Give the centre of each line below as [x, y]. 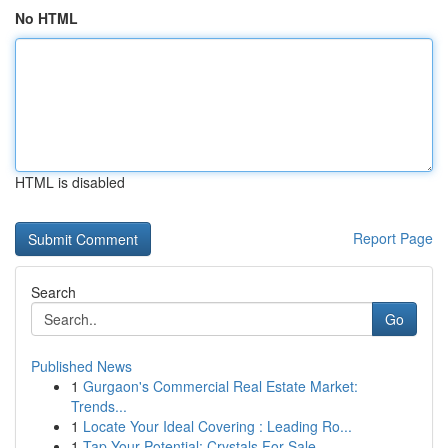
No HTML [46, 18]
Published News [81, 366]
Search [53, 292]
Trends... [99, 406]
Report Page [393, 238]
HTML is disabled [70, 182]
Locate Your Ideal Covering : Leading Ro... [217, 426]
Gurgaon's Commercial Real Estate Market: [220, 386]
